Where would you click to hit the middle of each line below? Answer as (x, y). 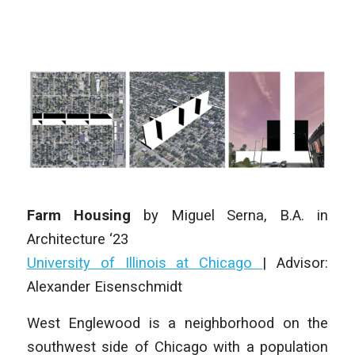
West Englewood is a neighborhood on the (177, 323)
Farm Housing (85, 215)
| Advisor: (296, 263)
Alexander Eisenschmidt (104, 286)
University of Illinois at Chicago (145, 263)
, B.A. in (296, 215)
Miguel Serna (218, 215)
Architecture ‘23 (77, 239)
